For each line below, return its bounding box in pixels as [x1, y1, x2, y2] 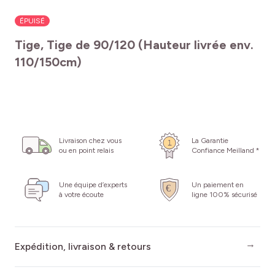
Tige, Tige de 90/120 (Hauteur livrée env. [15, 37, 254, 53]
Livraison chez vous [59, 136, 122, 145]
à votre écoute [59, 190, 104, 199]
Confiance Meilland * [192, 146, 260, 155]
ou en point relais [59, 146, 114, 155]
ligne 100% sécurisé [192, 190, 257, 199]
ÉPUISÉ [20, 17, 45, 26]
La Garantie [192, 136, 228, 145]
